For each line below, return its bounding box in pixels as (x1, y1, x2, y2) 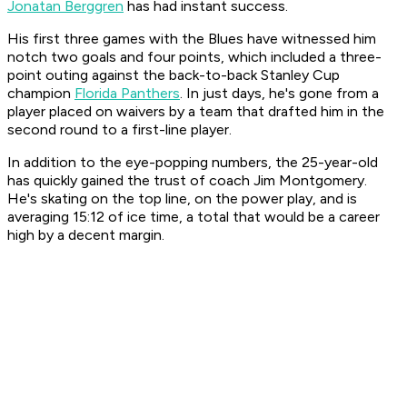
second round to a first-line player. (7, 121, 232, 139)
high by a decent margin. (7, 226, 168, 244)
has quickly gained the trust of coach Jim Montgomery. (7, 172, 367, 190)
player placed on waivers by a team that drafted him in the (7, 103, 384, 121)
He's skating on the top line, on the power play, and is (7, 190, 357, 208)
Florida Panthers (74, 84, 180, 103)
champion (7, 84, 74, 103)
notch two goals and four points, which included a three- (7, 48, 382, 66)
